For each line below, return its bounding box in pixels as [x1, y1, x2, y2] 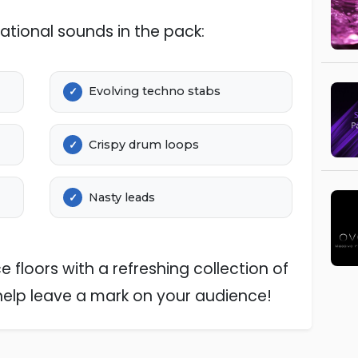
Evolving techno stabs [89, 84, 221, 99]
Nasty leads [89, 189, 155, 205]
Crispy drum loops [89, 137, 199, 152]
